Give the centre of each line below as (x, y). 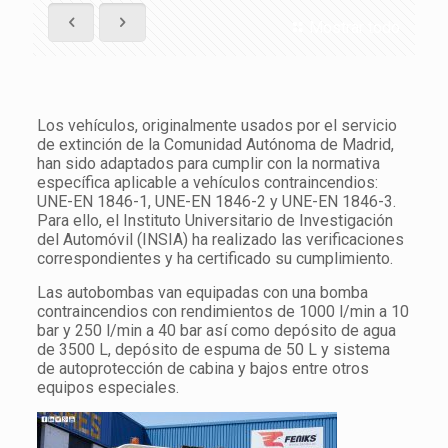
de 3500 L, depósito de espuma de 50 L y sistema (213, 349)
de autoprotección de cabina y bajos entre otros (202, 368)
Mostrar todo (354, 27)
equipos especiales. (107, 387)
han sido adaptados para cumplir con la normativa (208, 163)
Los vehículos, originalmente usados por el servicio (216, 125)
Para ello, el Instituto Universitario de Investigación (214, 220)
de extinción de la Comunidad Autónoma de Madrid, (215, 144)
